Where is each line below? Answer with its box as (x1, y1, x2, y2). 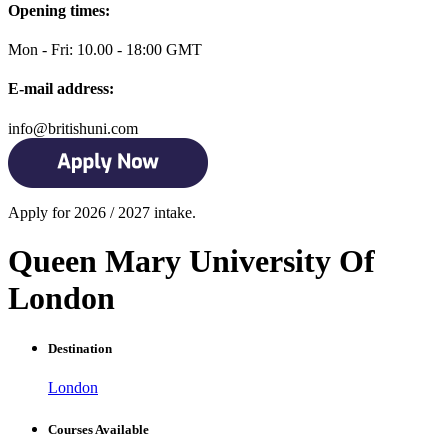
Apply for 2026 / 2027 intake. (8, 203, 196, 221)
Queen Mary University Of (8, 243, 375, 280)
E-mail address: (8, 80, 114, 98)
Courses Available (48, 421, 149, 437)
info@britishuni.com (8, 119, 138, 137)
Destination (48, 341, 112, 357)
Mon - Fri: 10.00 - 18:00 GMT (8, 41, 202, 59)
